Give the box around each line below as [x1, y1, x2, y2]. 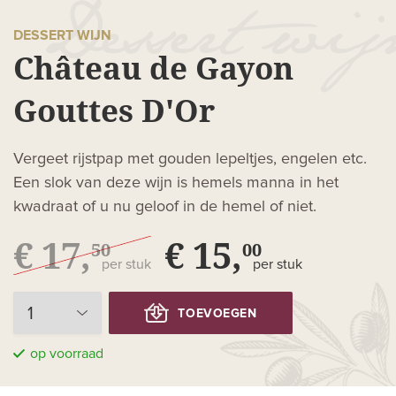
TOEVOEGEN [178, 308, 257, 321]
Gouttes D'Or [13, 88, 215, 131]
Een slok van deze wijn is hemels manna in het [13, 174, 339, 191]
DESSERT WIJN [13, 27, 111, 42]
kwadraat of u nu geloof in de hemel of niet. [13, 198, 316, 215]
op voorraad [30, 346, 103, 361]
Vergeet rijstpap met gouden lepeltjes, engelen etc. [13, 150, 367, 167]
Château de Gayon [13, 46, 293, 88]
